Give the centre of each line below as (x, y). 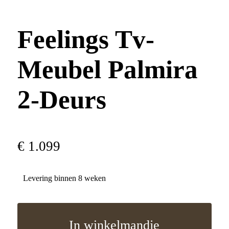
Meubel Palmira (107, 69)
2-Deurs (62, 99)
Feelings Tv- (86, 39)
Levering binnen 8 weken (64, 178)
